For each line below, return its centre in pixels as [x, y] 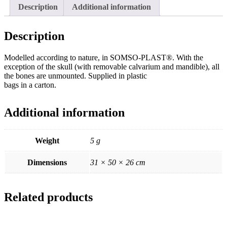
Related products [48, 197]
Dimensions [47, 163]
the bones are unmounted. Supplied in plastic [75, 75]
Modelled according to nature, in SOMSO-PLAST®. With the [104, 57]
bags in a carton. [30, 85]
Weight [47, 141]
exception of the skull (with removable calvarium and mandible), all [112, 66]
